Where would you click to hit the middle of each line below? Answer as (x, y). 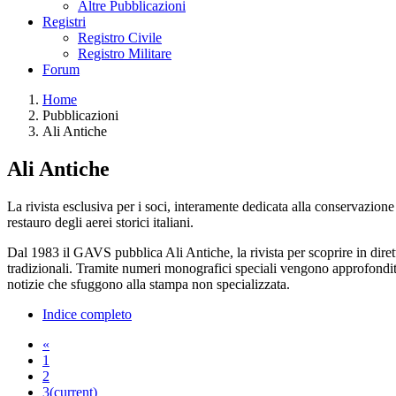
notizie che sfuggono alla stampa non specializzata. (148, 284)
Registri (64, 22)
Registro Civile (120, 38)
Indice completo (87, 314)
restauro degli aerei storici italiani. (100, 222)
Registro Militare (125, 53)
